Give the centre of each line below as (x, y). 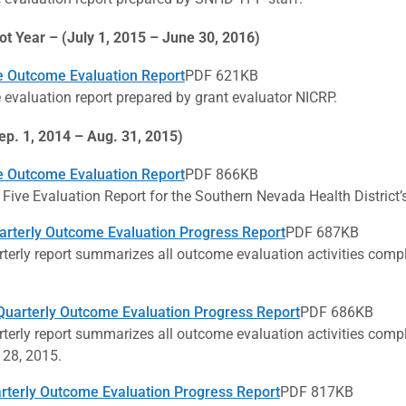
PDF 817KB (316, 391)
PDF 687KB (322, 232)
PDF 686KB (336, 312)
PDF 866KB (221, 174)
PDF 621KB (221, 75)
